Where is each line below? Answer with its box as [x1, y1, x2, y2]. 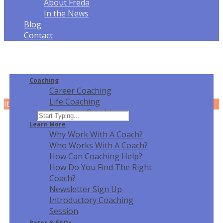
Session [49, 206, 78, 217]
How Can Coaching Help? [49, 151, 142, 162]
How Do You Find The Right [49, 162, 152, 173]
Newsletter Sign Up [49, 184, 122, 195]
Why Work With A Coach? [49, 129, 143, 140]
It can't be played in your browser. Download [4, 99, 170, 110]
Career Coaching [49, 85, 111, 96]
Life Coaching [49, 96, 100, 107]
